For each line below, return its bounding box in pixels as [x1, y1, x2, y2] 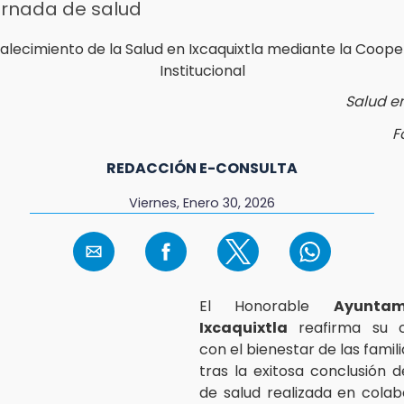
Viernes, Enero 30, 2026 [128, 193, 275, 212]
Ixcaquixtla [199, 317, 288, 338]
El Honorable [199, 295, 334, 317]
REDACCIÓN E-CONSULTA [106, 157, 298, 179]
